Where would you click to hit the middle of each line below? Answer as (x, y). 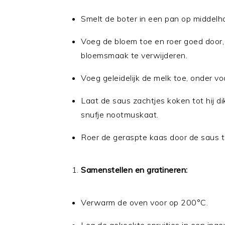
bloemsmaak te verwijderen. (134, 55)
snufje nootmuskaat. (120, 115)
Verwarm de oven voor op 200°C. (144, 202)
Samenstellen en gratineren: (134, 170)
